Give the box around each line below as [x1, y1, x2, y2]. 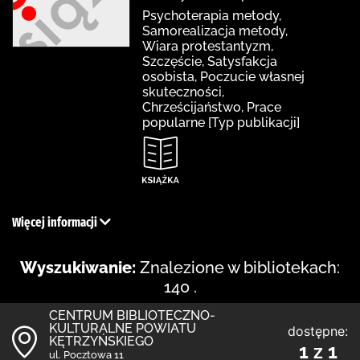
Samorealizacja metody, [142, 22, 288, 39]
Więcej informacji [12, 214, 100, 230]
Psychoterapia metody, [142, 7, 281, 23]
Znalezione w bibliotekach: [140, 257, 340, 277]
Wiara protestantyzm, [142, 38, 273, 54]
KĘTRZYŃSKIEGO [49, 333, 153, 349]
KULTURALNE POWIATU [49, 320, 196, 336]
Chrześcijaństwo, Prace [142, 99, 281, 115]
